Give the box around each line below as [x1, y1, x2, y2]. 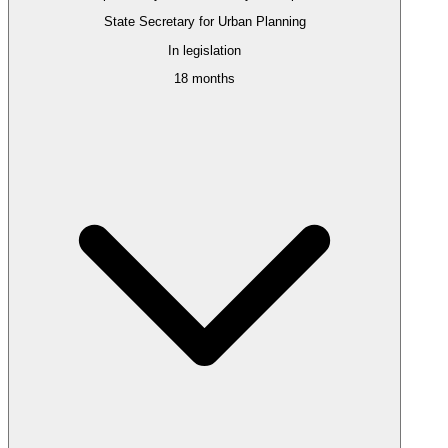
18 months [174, 71, 235, 86]
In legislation [168, 42, 241, 58]
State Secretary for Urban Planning [103, 14, 306, 30]
